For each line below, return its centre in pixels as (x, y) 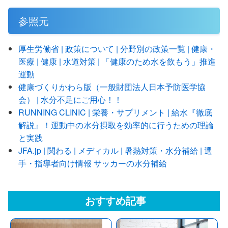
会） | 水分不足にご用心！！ (70, 99)
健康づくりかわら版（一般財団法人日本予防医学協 (112, 87)
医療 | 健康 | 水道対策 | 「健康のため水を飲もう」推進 (117, 61)
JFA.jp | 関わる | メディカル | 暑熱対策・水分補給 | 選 (115, 150)
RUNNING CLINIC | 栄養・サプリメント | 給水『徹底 (115, 112)
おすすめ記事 (115, 201)
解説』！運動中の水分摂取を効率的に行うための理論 (116, 125)
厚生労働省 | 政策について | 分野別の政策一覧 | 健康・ (117, 49)
